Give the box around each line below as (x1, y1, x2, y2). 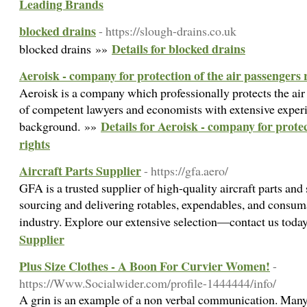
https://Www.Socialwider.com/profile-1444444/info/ (19, 275, 276, 291)
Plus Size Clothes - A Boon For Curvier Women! (19, 257, 270, 275)
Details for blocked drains (112, 40, 245, 58)
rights (19, 135, 50, 153)
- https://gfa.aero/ (144, 162, 228, 179)
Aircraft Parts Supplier (19, 162, 141, 180)
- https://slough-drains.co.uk (99, 23, 236, 39)
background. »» (19, 118, 101, 134)
